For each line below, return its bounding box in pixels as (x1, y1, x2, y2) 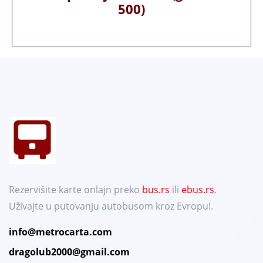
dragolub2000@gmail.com (9, 245, 130, 259)
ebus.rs (181, 183, 214, 197)
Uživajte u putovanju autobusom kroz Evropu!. (9, 200, 213, 213)
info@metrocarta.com (9, 225, 112, 239)
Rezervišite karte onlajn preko (9, 183, 142, 197)
